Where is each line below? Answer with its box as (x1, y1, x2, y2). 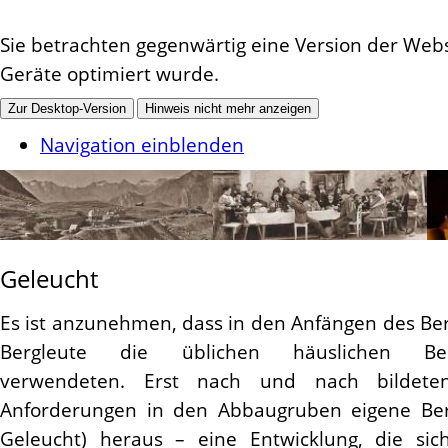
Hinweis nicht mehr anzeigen (145, 101, 311, 116)
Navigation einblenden (40, 132, 244, 157)
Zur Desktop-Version (8, 101, 126, 116)
